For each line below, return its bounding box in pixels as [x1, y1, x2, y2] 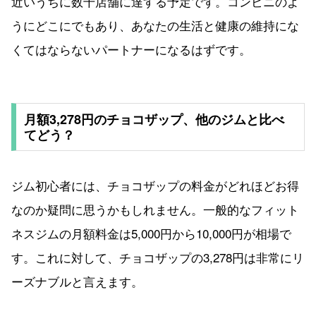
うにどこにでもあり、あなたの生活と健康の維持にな [11, 16, 299, 35]
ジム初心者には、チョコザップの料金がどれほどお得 [11, 176, 299, 195]
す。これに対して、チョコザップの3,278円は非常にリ [11, 248, 304, 267]
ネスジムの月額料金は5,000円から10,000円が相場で [11, 224, 291, 243]
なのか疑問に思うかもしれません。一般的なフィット [11, 200, 299, 219]
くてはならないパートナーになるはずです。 [11, 40, 251, 59]
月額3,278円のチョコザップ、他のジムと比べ [23, 110, 284, 129]
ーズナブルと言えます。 [11, 272, 143, 291]
